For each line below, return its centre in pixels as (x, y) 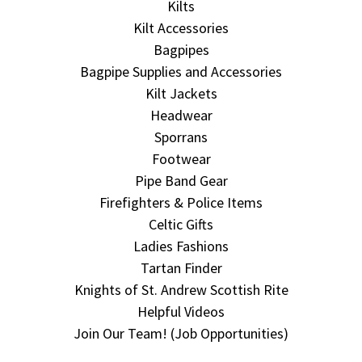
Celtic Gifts (181, 224)
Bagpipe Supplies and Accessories (181, 71)
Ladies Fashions (181, 246)
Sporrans (181, 137)
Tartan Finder (181, 267)
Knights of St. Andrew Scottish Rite (181, 289)
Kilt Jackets (181, 93)
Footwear (181, 158)
